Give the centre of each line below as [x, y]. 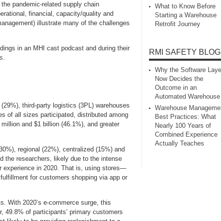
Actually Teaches [180, 144]
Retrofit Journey [178, 24]
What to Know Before [185, 6]
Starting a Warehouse [186, 15]
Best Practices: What [185, 117]
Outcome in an [176, 88]
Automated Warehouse [187, 97]
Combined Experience [186, 135]
